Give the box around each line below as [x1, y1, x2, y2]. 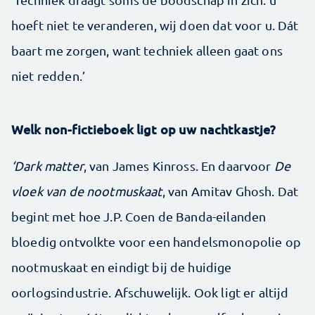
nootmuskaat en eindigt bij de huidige [11, 259, 232, 274]
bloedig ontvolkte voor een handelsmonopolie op [11, 234, 301, 249]
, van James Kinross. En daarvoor [83, 158, 274, 173]
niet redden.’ [11, 68, 85, 83]
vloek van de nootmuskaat [11, 184, 162, 198]
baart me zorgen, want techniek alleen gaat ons [11, 43, 283, 58]
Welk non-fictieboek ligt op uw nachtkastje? [11, 121, 276, 137]
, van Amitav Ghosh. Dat [162, 184, 299, 198]
